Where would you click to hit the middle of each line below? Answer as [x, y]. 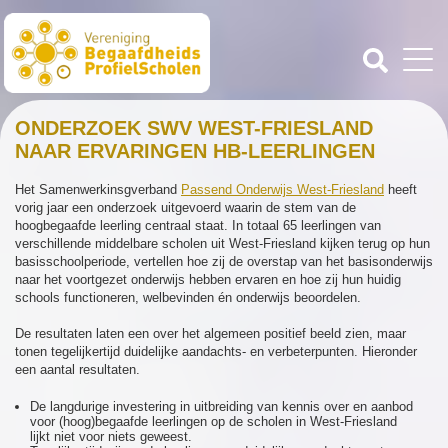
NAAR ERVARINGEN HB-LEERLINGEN [195, 151]
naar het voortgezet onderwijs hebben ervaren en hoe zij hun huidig [208, 279]
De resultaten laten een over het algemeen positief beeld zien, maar [210, 333]
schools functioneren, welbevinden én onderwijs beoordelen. [188, 297]
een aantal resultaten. [77, 369]
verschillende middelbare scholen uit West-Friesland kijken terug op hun [222, 243]
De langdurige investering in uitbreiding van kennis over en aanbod [221, 406]
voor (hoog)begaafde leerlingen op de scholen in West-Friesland [213, 421]
